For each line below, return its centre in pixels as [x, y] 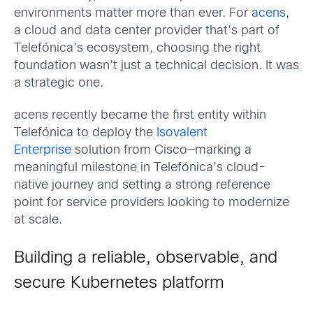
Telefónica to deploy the [85, 133]
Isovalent [182, 133]
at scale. [38, 220]
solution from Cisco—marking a [161, 150]
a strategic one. [59, 84]
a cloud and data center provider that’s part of [147, 31]
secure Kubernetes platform [119, 283]
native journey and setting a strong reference [142, 185]
